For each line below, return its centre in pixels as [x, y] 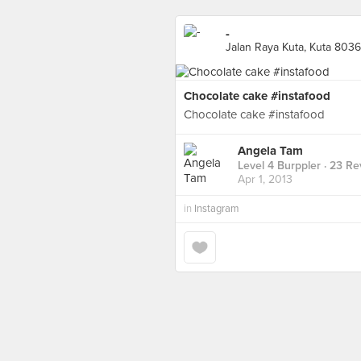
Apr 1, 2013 [265, 180]
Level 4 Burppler [279, 166]
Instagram [217, 209]
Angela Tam [270, 151]
